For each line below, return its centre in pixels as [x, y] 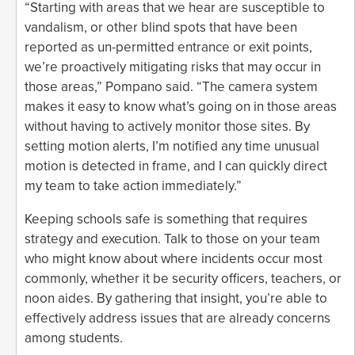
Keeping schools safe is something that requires [166, 219]
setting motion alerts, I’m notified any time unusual [172, 146]
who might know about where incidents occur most [174, 258]
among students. [74, 338]
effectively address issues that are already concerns [177, 318]
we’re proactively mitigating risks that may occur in [173, 67]
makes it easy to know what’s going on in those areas [181, 106]
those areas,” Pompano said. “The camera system [171, 86]
